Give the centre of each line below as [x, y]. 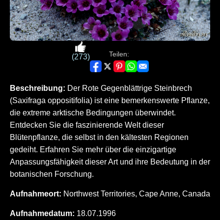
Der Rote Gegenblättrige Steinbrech [129, 88]
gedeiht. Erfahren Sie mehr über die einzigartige [93, 150]
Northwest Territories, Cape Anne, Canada [136, 194]
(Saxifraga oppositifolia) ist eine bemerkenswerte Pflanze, [110, 101]
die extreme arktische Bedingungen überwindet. [93, 113]
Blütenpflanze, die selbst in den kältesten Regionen [99, 137]
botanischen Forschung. [52, 174]
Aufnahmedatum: [42, 214]
